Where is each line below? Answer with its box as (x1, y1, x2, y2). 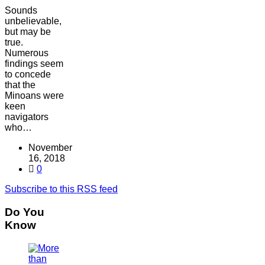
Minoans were (5, 91, 64, 101)
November (28, 143, 72, 153)
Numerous (5, 48, 49, 59)
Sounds (5, 5, 37, 16)
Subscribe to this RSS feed (5, 184, 118, 195)
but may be (5, 27, 51, 37)
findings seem (5, 59, 63, 69)
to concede (5, 69, 51, 80)
